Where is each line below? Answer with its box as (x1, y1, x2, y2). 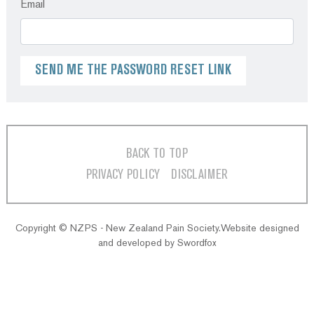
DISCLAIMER (171, 169, 228, 182)
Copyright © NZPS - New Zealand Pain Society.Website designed (15, 222, 299, 235)
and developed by (97, 237, 177, 250)
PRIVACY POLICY (86, 169, 160, 182)
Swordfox (177, 237, 217, 250)
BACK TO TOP (126, 148, 188, 161)
